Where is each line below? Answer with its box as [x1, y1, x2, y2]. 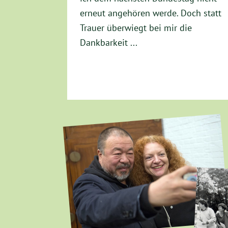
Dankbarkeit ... [80, 37, 137, 48]
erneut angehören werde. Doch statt [80, 7, 221, 19]
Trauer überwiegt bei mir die [80, 22, 192, 34]
